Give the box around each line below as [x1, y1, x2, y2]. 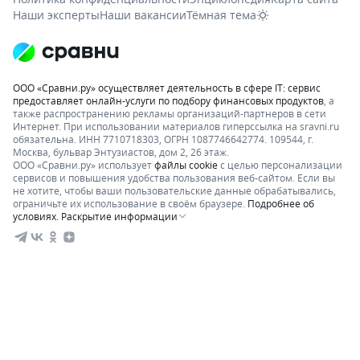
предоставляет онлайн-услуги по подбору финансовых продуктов [13, 94, 324, 107]
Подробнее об [247, 197, 314, 210]
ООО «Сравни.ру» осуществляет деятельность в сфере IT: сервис [13, 81, 321, 94]
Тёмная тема [186, 7, 256, 22]
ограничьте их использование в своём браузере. [13, 197, 245, 210]
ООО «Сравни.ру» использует [13, 158, 152, 171]
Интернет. [13, 120, 61, 133]
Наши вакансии [100, 7, 186, 22]
